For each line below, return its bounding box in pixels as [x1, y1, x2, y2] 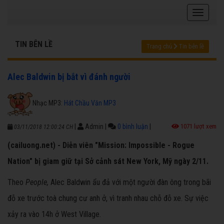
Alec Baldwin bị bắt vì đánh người [7, 71, 130, 82]
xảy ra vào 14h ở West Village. [7, 209, 101, 219]
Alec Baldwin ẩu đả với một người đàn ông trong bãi [48, 177, 211, 187]
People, [25, 177, 48, 187]
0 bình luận [117, 122, 148, 131]
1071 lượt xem [179, 122, 216, 130]
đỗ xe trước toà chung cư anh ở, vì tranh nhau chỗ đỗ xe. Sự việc [7, 193, 208, 203]
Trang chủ [146, 42, 172, 50]
